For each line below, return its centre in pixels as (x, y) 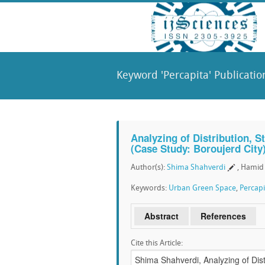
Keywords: (150, 188)
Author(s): (149, 168)
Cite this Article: (157, 243)
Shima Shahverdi (196, 168)
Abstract (161, 216)
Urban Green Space (202, 188)
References (223, 216)
